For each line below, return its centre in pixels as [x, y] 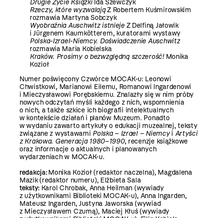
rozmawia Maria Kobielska [71, 49]
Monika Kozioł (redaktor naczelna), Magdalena [120, 173]
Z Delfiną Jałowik [151, 26]
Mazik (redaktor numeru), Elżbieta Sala [80, 181]
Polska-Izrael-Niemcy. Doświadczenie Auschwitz [105, 41]
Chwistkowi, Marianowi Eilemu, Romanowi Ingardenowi [106, 87]
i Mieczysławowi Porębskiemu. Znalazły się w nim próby [107, 95]
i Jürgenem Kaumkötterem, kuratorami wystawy [105, 34]
